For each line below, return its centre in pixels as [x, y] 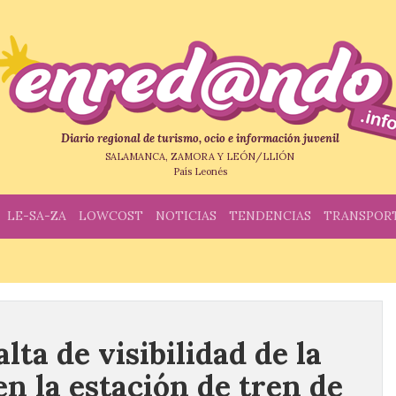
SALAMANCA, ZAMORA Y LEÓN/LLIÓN [200, 156]
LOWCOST [111, 216]
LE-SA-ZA [37, 216]
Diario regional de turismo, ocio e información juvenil [200, 138]
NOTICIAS [186, 216]
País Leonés [200, 171]
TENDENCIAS [270, 216]
